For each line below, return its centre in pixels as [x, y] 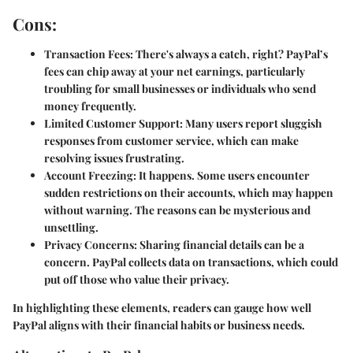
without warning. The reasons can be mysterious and [177, 210]
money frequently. [90, 106]
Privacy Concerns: [91, 244]
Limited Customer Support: [113, 123]
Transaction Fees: [89, 54]
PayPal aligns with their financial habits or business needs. [159, 325]
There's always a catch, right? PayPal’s [230, 54]
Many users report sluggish [253, 123]
